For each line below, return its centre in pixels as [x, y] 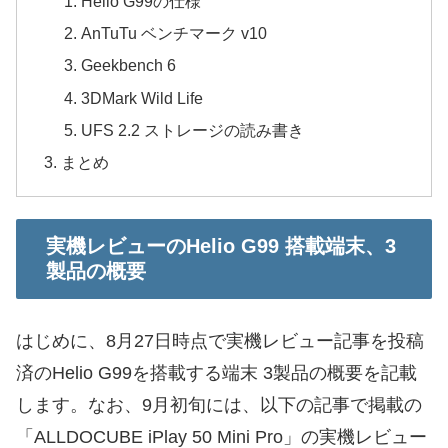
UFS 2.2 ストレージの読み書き [192, 129]
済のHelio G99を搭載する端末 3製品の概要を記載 [216, 372]
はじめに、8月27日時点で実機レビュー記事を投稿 [220, 340]
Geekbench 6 [128, 65]
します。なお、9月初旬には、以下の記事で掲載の [219, 404]
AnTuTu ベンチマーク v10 [173, 33]
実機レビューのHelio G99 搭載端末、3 [221, 246]
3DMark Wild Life [141, 97]
